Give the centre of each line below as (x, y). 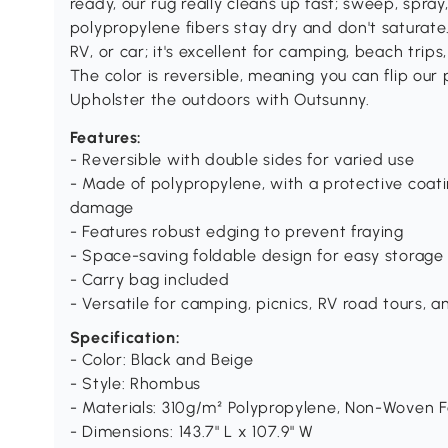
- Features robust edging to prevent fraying (236, 232)
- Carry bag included (149, 280)
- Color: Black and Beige (161, 360)
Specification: (125, 338)
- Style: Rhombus (135, 384)
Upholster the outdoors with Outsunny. (219, 100)
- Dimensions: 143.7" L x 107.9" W (191, 432)
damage (101, 208)
